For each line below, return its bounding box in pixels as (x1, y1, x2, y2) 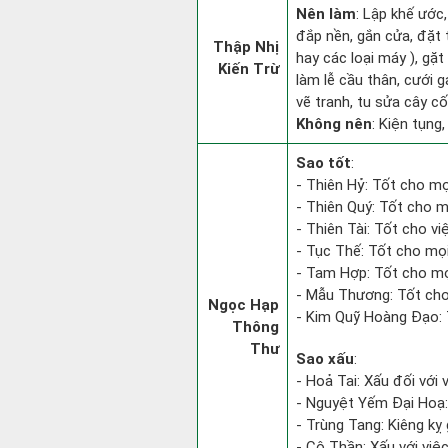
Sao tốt (296, 154, 351, 172)
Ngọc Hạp (208, 296, 279, 314)
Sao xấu (296, 350, 354, 368)
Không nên (296, 115, 372, 133)
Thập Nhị (213, 38, 279, 56)
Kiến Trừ (218, 60, 279, 78)
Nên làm (296, 5, 356, 23)
